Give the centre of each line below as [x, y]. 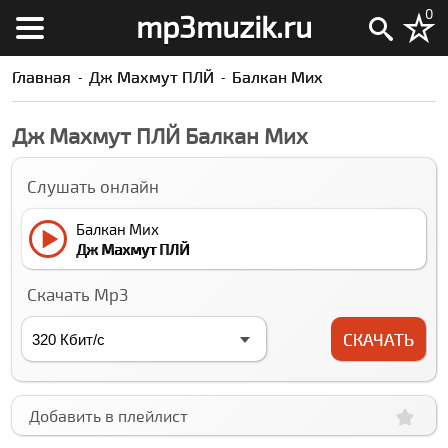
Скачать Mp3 [78, 294]
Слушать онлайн [93, 186]
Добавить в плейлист [109, 415]
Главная [42, 76]
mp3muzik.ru [223, 26]
